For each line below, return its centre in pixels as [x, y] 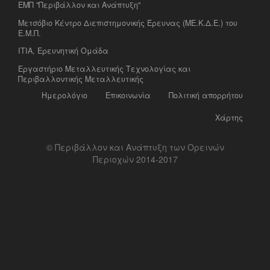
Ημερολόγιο [64, 95]
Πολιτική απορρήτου [206, 95]
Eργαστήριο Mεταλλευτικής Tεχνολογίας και [104, 68]
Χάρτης [229, 117]
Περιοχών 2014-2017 [135, 159]
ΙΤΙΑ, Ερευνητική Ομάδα [63, 51]
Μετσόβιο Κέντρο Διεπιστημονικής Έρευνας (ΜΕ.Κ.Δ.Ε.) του [128, 23]
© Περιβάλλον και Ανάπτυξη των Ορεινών [135, 147]
